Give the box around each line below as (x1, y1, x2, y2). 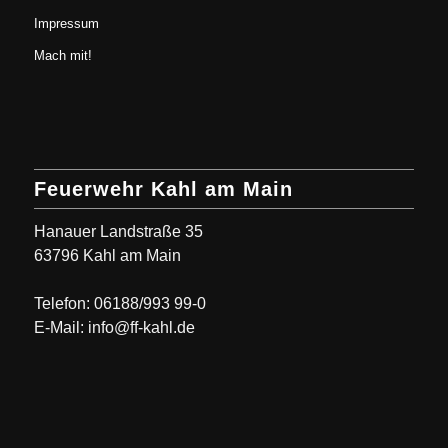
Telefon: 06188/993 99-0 (33, 294, 206, 312)
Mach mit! (33, 48, 92, 64)
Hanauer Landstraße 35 (33, 222, 203, 240)
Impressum (33, 16, 99, 32)
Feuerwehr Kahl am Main (33, 178, 293, 201)
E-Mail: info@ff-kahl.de (33, 318, 195, 336)
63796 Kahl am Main (33, 246, 181, 264)
